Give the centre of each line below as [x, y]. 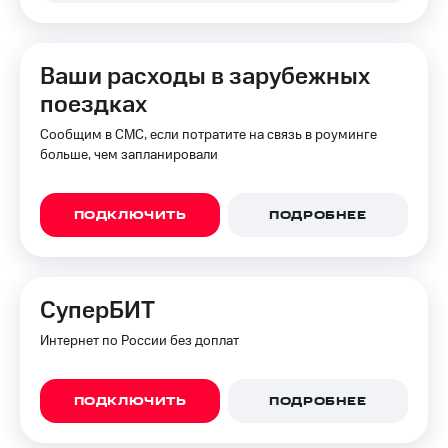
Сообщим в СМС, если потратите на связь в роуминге [208, 135]
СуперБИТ [97, 311]
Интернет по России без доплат [139, 341]
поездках [93, 105]
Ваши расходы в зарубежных [205, 77]
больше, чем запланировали [129, 155]
